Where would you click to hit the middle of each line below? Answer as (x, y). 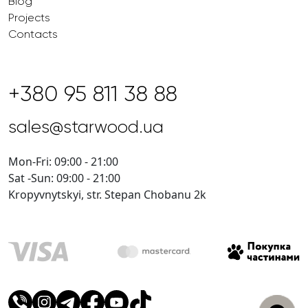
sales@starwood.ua (86, 126)
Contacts (33, 34)
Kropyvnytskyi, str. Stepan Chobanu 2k (107, 194)
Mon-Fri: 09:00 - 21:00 (63, 161)
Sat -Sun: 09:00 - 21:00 (64, 178)
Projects (29, 17)
